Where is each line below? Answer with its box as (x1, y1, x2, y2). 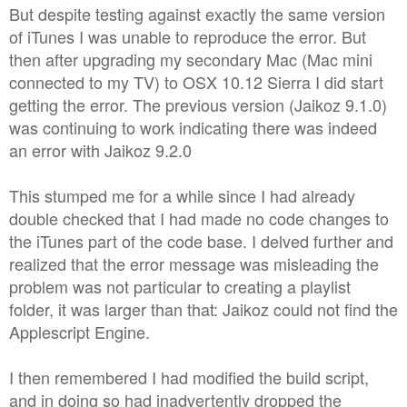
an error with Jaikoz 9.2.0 (9, 137, 192, 162)
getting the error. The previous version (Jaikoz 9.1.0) (9, 92, 387, 116)
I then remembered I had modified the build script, (9, 364, 369, 389)
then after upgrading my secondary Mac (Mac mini (9, 46, 372, 71)
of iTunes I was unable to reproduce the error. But (9, 24, 366, 48)
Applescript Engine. (9, 319, 150, 343)
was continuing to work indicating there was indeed (9, 114, 377, 139)
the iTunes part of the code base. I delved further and (9, 228, 393, 253)
